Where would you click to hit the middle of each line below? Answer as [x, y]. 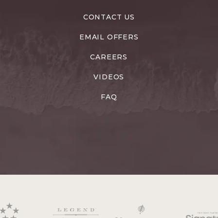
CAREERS [109, 57]
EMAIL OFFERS [109, 37]
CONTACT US [109, 17]
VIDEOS [109, 77]
